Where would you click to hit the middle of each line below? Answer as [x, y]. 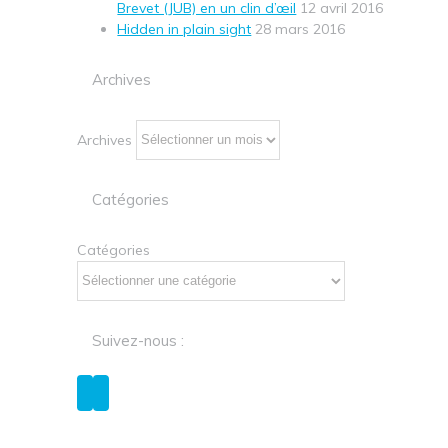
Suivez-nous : [138, 340]
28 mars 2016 [300, 29]
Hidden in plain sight [184, 29]
